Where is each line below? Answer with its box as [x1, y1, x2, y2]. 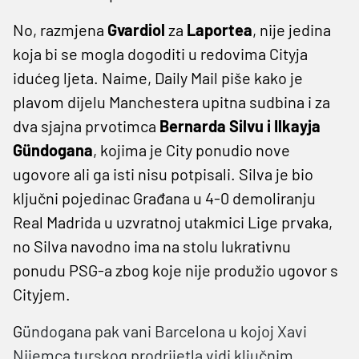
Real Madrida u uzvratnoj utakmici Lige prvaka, [13, 212, 333, 232]
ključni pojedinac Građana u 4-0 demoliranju [13, 188, 316, 208]
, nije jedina [252, 19, 331, 39]
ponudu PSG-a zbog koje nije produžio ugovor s [13, 260, 338, 280]
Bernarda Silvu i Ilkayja [159, 115, 321, 135]
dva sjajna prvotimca [13, 115, 159, 135]
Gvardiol [107, 19, 165, 39]
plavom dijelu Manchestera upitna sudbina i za [13, 91, 330, 111]
